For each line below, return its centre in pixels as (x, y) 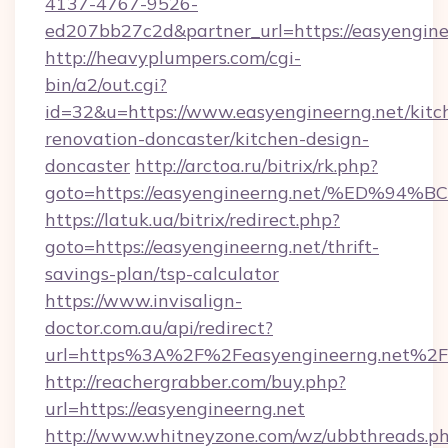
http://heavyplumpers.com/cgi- (173, 57)
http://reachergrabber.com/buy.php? (195, 381)
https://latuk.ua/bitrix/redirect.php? (192, 219)
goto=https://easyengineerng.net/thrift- (212, 246)
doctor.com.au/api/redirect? (159, 327)
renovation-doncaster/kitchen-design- (207, 138)
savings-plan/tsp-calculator (162, 273)
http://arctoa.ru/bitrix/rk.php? (256, 165)
